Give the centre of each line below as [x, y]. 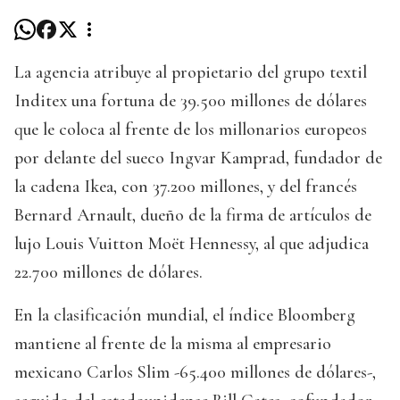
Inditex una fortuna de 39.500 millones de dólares [191, 101]
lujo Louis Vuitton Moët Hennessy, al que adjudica [192, 244]
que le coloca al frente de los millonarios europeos [191, 130]
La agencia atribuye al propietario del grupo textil [191, 73]
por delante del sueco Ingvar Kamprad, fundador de [198, 158]
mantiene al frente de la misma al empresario [173, 344]
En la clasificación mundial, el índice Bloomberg [185, 316]
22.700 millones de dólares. [108, 273]
